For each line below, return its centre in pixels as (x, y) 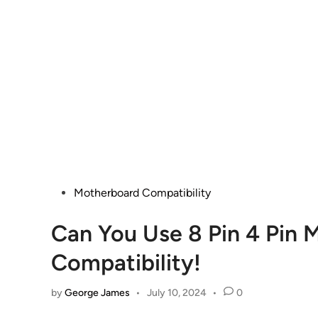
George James (97, 293)
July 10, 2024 (176, 293)
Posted (68, 192)
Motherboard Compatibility (142, 193)
